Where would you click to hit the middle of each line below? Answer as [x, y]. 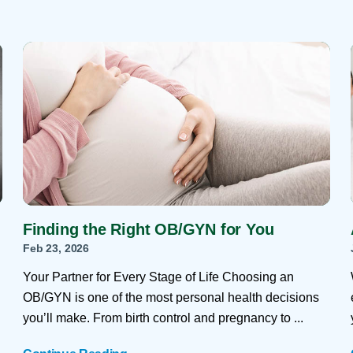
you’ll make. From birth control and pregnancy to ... [163, 318]
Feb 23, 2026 [56, 248]
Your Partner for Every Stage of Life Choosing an [158, 277]
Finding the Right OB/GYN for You [148, 230]
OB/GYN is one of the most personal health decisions [171, 298]
